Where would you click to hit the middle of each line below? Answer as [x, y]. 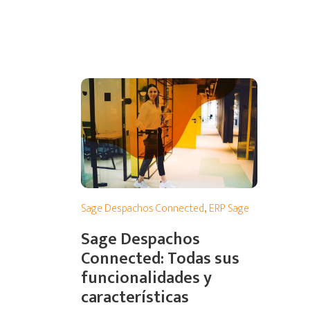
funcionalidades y [146, 279]
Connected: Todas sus [160, 259]
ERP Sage [229, 209]
